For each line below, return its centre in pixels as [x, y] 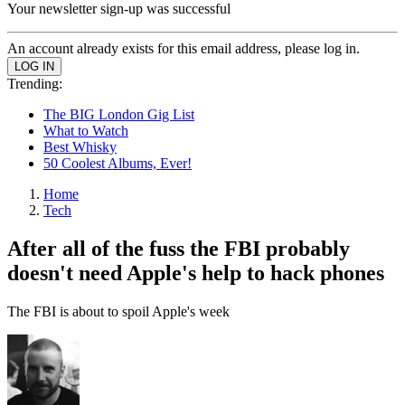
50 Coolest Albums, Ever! [118, 163]
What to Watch [86, 131]
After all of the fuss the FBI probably [179, 248]
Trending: [35, 84]
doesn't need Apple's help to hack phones [196, 273]
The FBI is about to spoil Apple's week [118, 311]
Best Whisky [80, 147]
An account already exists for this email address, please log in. [184, 48]
